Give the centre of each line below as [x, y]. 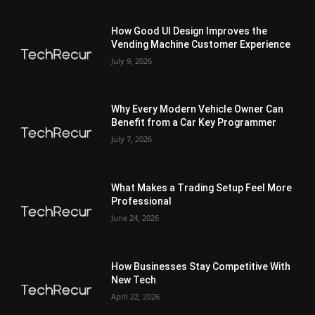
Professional [142, 201]
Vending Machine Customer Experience [201, 44]
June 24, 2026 [135, 218]
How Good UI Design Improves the [189, 31]
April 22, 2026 [136, 296]
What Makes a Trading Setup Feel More [202, 188]
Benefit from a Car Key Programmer [194, 123]
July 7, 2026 [132, 139]
